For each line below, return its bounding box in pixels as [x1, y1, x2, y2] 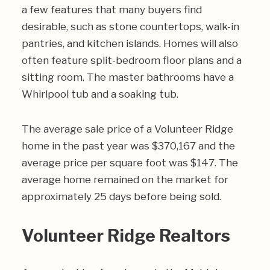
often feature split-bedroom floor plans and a [22, 54, 242, 66]
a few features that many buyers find [22, 4, 202, 16]
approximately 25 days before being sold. [22, 190, 221, 202]
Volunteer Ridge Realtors [22, 225, 230, 246]
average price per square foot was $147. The [22, 157, 238, 169]
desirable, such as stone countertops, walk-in [22, 20, 239, 33]
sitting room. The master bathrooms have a [22, 71, 234, 83]
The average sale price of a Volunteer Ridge [22, 123, 233, 135]
